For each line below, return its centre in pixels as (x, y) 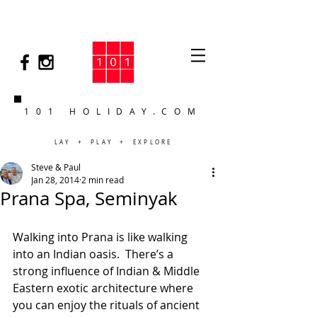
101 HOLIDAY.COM (113, 111)
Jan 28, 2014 (55, 180)
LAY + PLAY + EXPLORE (113, 142)
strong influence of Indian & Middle (108, 271)
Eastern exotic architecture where (104, 288)
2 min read (103, 180)
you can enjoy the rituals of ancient (108, 305)
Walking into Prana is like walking (102, 237)
